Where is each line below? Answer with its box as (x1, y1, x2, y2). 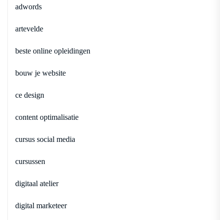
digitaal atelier (15, 179, 58, 188)
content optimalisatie (15, 112, 79, 121)
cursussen (15, 157, 45, 165)
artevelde (15, 24, 43, 33)
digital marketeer (15, 201, 67, 210)
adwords (15, 2, 42, 11)
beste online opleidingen (15, 46, 90, 55)
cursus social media (15, 135, 75, 143)
